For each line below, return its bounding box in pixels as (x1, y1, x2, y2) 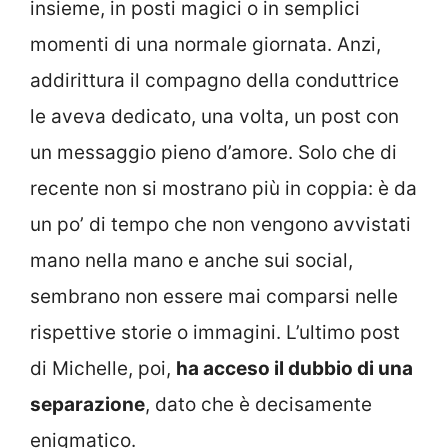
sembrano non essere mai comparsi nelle (30, 284, 398, 308)
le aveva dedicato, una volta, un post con (30, 104, 399, 128)
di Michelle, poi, (30, 356, 176, 380)
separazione (30, 392, 145, 416)
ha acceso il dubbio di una (176, 356, 413, 380)
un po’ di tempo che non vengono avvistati (30, 212, 411, 236)
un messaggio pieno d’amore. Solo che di (30, 140, 397, 164)
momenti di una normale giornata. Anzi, (30, 32, 381, 56)
